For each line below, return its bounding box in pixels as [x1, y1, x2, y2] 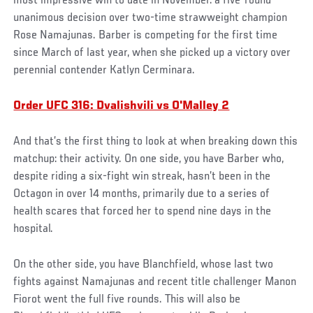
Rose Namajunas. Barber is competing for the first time [13, 29, 278, 42]
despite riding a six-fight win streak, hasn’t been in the [13, 170, 271, 183]
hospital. [13, 222, 54, 235]
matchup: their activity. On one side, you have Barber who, [13, 152, 284, 166]
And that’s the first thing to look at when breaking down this [13, 135, 298, 148]
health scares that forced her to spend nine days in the [13, 205, 272, 218]
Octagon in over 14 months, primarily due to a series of [13, 187, 270, 201]
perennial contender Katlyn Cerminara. [13, 64, 196, 77]
